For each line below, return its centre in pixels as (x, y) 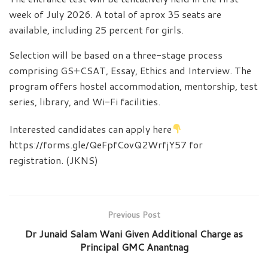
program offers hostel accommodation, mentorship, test (133, 86)
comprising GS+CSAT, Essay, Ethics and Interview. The (130, 70)
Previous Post (134, 214)
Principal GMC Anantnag (134, 246)
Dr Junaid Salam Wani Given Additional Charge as (134, 233)
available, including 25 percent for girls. (96, 29)
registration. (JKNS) (54, 160)
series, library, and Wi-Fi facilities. (85, 101)
